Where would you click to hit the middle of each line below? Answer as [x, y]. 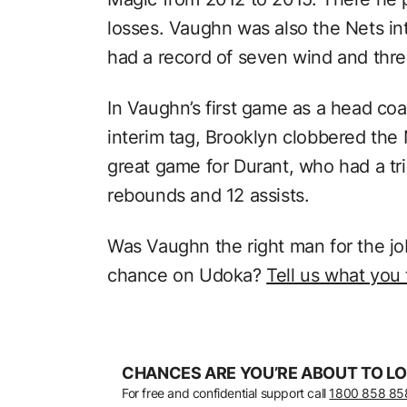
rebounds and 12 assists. [208, 195]
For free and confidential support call [226, 392]
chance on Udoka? [187, 275]
